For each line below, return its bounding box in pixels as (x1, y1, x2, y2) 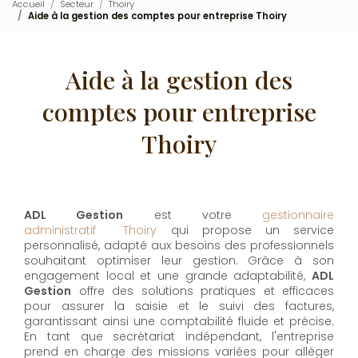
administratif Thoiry (24, 222, 157, 239)
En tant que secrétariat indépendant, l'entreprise (24, 328, 334, 345)
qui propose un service (157, 222, 335, 239)
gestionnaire (262, 207, 334, 224)
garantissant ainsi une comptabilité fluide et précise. (24, 313, 334, 330)
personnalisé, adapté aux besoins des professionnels (24, 237, 334, 254)
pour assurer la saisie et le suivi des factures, (24, 298, 334, 315)
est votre (123, 207, 262, 224)
